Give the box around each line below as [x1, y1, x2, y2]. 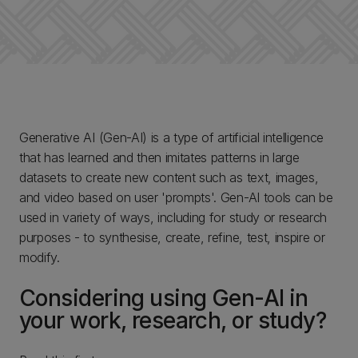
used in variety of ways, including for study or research [19, 209, 328, 225]
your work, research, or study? [19, 307, 327, 334]
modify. [19, 249, 62, 265]
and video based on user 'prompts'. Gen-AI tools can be [19, 189, 333, 205]
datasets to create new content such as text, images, [19, 169, 319, 185]
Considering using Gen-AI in [19, 284, 308, 312]
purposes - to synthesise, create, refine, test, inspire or [19, 229, 325, 245]
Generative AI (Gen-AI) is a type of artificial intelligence [19, 129, 324, 145]
